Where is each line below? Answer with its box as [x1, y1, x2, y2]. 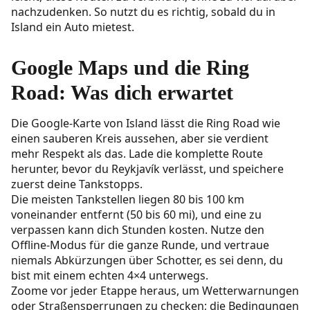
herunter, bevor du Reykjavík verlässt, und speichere [11, 161, 284, 177]
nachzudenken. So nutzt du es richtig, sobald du [11, 4, 266, 20]
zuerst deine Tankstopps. [11, 176, 145, 192]
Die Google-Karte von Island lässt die [11, 116, 206, 131]
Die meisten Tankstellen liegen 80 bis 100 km [11, 192, 244, 208]
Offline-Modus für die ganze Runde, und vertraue [11, 237, 269, 253]
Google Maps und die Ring [11, 56, 249, 80]
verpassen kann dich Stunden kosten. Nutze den [11, 222, 264, 238]
